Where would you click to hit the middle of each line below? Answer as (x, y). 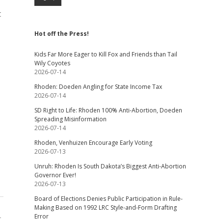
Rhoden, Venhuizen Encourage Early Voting (93, 143)
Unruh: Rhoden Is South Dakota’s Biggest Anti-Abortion (110, 166)
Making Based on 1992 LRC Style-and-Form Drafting (105, 207)
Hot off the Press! (61, 34)
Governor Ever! (55, 175)
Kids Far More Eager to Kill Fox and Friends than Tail (106, 54)
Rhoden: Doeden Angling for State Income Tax (98, 87)
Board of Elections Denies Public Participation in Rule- (108, 199)
